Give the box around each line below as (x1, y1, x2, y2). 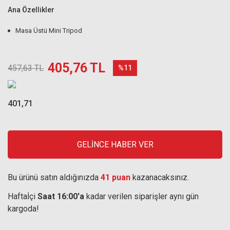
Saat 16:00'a (37, 191, 84, 201)
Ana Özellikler (8, 6, 54, 14)
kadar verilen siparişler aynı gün (84, 191, 199, 201)
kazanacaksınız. (130, 172, 189, 182)
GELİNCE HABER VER (76, 139, 154, 149)
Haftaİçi (8, 191, 37, 201)
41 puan (101, 172, 130, 182)
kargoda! (8, 204, 39, 214)
